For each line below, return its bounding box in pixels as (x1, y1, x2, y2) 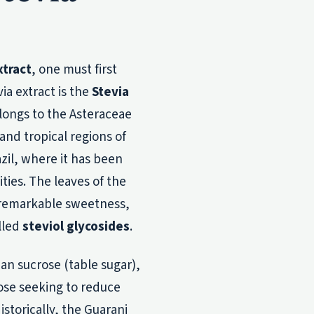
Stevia (92, 82, 129, 102)
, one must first (32, 60, 117, 79)
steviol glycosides (22, 217, 130, 236)
